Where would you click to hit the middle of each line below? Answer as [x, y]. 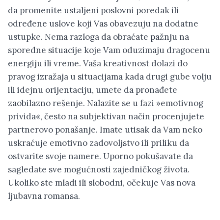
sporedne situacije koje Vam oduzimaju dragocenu [109, 50]
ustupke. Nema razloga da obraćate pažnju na [98, 37]
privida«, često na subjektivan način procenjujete [106, 116]
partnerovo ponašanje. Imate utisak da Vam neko [105, 129]
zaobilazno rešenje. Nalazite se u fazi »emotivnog [106, 103]
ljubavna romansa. [44, 196]
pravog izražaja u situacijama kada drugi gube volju [110, 76]
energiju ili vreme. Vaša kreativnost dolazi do [98, 63]
